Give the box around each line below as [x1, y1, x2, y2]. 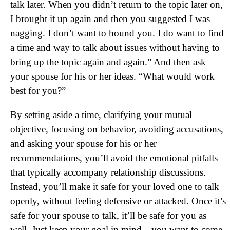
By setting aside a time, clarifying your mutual [10, 109, 192, 120]
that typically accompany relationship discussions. [10, 167, 206, 178]
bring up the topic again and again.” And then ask [10, 56, 206, 67]
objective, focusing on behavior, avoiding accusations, [10, 124, 223, 135]
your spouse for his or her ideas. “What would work [10, 71, 215, 82]
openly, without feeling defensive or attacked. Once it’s [10, 196, 226, 206]
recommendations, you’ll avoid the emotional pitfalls [10, 152, 218, 163]
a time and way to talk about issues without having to [10, 42, 220, 53]
